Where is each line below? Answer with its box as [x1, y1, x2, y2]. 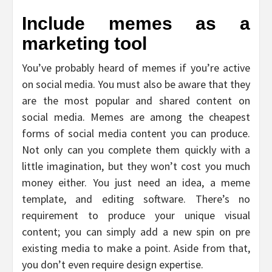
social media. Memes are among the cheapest [22, 109, 250, 124]
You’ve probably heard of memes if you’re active [22, 60, 250, 75]
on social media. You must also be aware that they [22, 76, 250, 91]
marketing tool [22, 33, 147, 53]
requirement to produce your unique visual [22, 208, 250, 222]
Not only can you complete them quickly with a [22, 142, 250, 157]
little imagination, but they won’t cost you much [22, 158, 250, 173]
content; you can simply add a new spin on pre [22, 224, 250, 239]
